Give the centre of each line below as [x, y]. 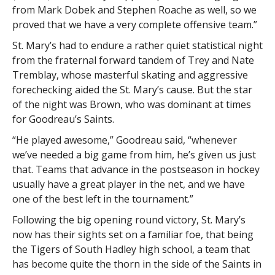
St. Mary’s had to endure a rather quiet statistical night [137, 45]
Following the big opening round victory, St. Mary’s [129, 220]
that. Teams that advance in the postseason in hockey [136, 169]
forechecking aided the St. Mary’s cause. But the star [132, 90]
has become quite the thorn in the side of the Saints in [137, 264]
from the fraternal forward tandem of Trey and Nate [133, 60]
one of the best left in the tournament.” [103, 199]
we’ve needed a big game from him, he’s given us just [134, 155]
